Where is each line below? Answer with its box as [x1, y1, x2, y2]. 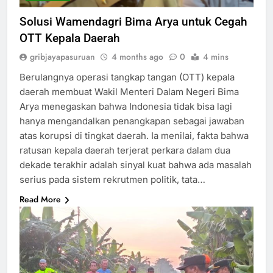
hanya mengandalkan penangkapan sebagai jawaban [19, 115, 244, 127]
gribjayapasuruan [30, 51, 95, 63]
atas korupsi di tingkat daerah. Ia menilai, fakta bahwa [19, 130, 249, 142]
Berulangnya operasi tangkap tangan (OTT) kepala [19, 71, 235, 83]
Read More [19, 193, 61, 206]
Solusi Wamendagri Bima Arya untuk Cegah [19, 15, 247, 29]
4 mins [203, 51, 229, 63]
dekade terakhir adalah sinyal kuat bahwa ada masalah [19, 159, 252, 171]
